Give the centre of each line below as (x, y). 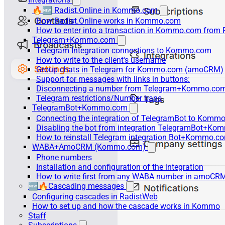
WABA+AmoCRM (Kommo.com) (89, 147)
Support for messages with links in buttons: (113, 79)
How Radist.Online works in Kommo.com (108, 21)
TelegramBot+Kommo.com (80, 108)
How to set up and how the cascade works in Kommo (126, 206)
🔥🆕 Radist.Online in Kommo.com (95, 10)
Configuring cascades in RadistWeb (95, 197)
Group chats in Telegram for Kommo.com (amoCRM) (130, 70)
